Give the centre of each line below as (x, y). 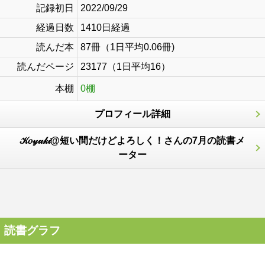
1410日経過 (105, 28)
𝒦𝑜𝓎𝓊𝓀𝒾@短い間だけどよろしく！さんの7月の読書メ (132, 140)
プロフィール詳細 (132, 114)
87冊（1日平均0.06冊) (127, 47)
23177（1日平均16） (125, 67)
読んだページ (46, 67)
